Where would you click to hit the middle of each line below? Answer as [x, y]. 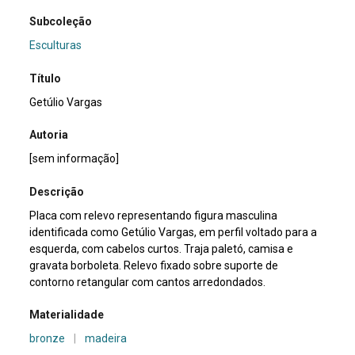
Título [46, 78]
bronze [48, 338]
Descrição [57, 191]
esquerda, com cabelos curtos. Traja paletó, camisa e [162, 248]
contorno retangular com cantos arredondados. [148, 282]
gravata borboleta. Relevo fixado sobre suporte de [154, 265]
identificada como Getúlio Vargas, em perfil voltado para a [174, 232]
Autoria [49, 135]
